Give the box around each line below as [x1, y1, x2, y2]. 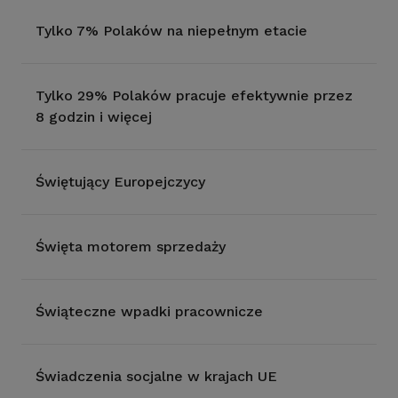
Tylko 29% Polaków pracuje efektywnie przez [36, 87, 353, 104]
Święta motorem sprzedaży [36, 238, 226, 255]
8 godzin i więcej [36, 108, 152, 125]
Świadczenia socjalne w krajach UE [36, 368, 277, 385]
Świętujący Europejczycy [36, 173, 205, 190]
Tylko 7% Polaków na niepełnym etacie [36, 22, 307, 39]
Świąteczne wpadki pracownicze [36, 303, 263, 320]
